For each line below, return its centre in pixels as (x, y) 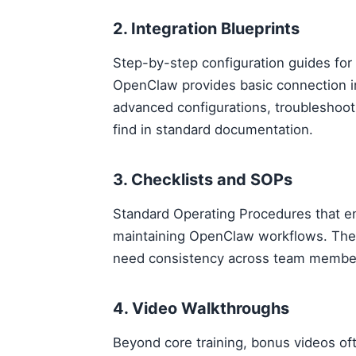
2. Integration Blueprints (206, 29)
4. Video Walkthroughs (201, 308)
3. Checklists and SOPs (203, 180)
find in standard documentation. (213, 130)
